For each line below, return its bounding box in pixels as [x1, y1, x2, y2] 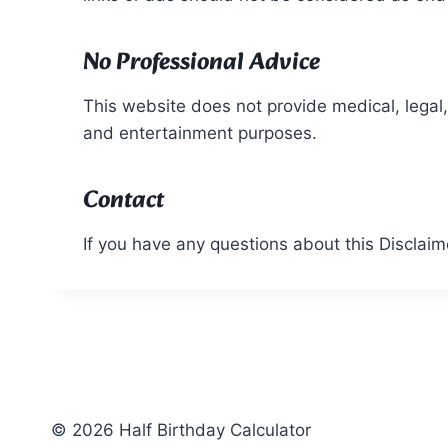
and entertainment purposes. [83, 123, 317, 143]
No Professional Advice [83, 43, 320, 83]
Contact [83, 181, 164, 221]
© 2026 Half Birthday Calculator [51, 420, 311, 440]
